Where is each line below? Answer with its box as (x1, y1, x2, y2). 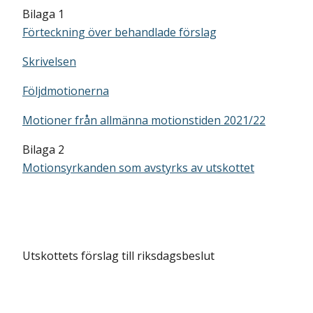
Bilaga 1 (22, 6, 64, 22)
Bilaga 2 (22, 142, 64, 157)
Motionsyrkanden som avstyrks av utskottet (22, 160, 254, 175)
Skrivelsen (22, 54, 76, 69)
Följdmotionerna (22, 83, 109, 99)
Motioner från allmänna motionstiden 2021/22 (22, 112, 265, 128)
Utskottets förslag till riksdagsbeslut (22, 248, 214, 263)
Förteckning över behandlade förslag (22, 24, 217, 40)
